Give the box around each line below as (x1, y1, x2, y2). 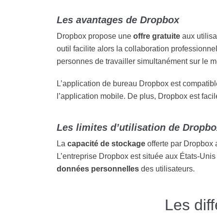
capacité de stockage (67, 139, 145, 148)
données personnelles (57, 165, 139, 173)
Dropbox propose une (57, 32, 133, 40)
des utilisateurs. (139, 165, 195, 173)
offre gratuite (133, 32, 180, 40)
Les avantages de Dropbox (57, 15, 179, 25)
